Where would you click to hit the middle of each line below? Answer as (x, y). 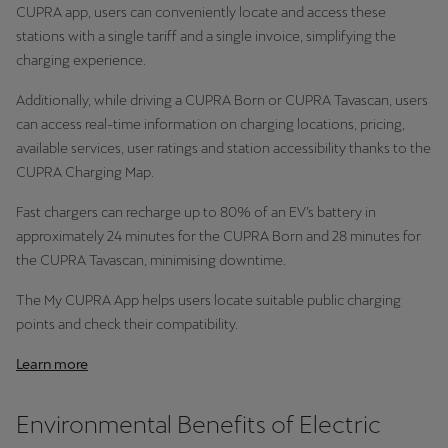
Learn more (52, 364)
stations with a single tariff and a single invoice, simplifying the (206, 36)
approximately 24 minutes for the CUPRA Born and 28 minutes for (218, 236)
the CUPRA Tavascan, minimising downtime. (151, 260)
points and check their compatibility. (127, 324)
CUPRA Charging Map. (85, 172)
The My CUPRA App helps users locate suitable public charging (208, 300)
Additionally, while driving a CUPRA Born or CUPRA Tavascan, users (222, 100)
